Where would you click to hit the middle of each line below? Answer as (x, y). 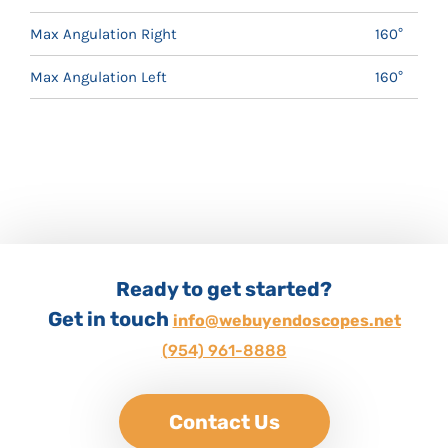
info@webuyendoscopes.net (286, 320)
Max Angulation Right (103, 33)
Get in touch (110, 318)
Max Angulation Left (98, 76)
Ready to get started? (224, 288)
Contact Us (224, 421)
